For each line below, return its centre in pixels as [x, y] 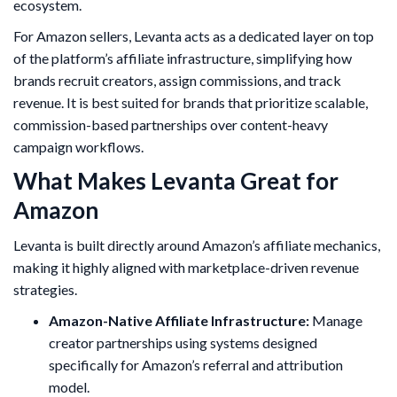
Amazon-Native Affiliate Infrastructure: [179, 321]
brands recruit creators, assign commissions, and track [177, 81]
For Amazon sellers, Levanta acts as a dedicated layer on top [194, 36]
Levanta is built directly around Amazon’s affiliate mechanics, [197, 245]
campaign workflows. [78, 147]
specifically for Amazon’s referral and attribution [196, 365]
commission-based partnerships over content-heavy [171, 125]
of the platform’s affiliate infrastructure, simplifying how [183, 58]
